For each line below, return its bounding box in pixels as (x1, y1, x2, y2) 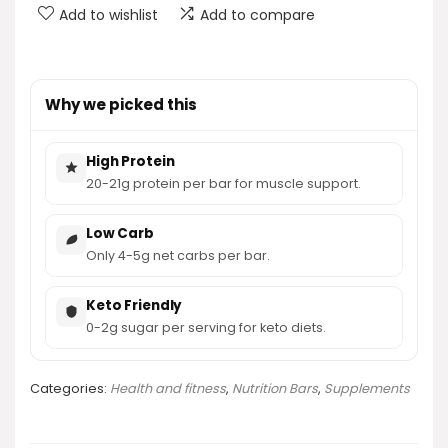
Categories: (30, 379, 110, 397)
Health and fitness (110, 379, 226, 397)
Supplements (324, 379, 410, 397)
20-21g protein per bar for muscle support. (86, 174, 361, 192)
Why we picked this (45, 93, 197, 115)
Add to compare (200, 4, 315, 25)
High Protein (86, 151, 175, 171)
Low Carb (86, 223, 154, 243)
